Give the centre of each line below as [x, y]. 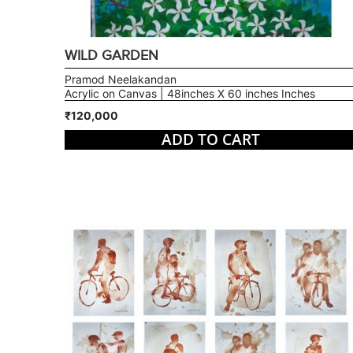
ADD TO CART [210, 139]
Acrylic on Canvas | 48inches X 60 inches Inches [190, 93]
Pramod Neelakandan [120, 79]
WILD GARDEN [111, 56]
